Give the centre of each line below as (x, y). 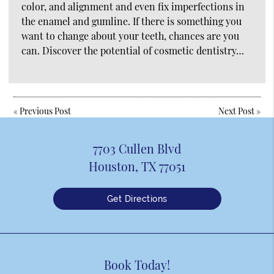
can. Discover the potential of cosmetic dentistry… (133, 50)
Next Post (236, 111)
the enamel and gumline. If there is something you (131, 21)
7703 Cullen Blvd (137, 149)
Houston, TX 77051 (137, 167)
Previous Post (46, 111)
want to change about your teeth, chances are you (130, 35)
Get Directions (137, 199)
